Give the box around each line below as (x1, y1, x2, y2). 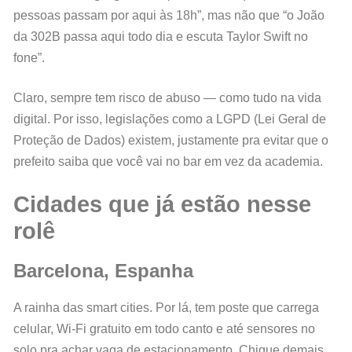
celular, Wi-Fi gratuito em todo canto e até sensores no (13, 322, 315, 336)
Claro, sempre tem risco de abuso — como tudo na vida (13, 91, 321, 105)
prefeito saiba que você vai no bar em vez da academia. (13, 155, 323, 169)
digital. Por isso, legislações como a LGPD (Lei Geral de (13, 112, 326, 126)
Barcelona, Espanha (13, 260, 193, 282)
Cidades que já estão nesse (13, 192, 311, 218)
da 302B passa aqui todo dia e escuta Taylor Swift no (13, 30, 308, 44)
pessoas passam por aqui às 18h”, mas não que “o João (13, 9, 324, 23)
